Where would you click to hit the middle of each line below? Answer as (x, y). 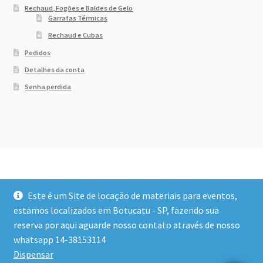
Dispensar (33, 254)
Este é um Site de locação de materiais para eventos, (133, 195)
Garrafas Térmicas (78, 18)
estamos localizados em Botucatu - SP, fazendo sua (116, 210)
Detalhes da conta (55, 69)
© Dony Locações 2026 (58, 230)
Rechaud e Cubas (76, 35)
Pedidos (38, 52)
